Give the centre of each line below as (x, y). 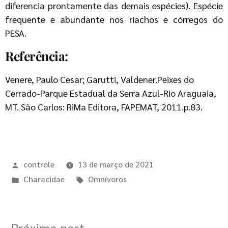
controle (39, 164)
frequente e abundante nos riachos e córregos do (114, 19)
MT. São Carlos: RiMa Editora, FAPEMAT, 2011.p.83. (104, 106)
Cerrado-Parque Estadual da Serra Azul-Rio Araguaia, (111, 93)
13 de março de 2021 (116, 164)
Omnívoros (107, 179)
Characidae (44, 179)
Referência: (37, 55)
